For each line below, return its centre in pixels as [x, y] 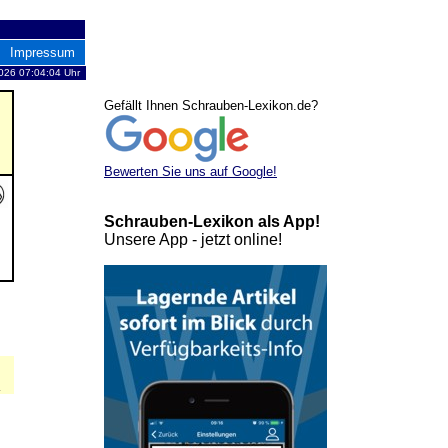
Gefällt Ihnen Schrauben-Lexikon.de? [211, 105]
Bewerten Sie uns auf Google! [190, 171]
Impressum [42, 52]
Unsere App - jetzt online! [193, 239]
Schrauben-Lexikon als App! [212, 221]
